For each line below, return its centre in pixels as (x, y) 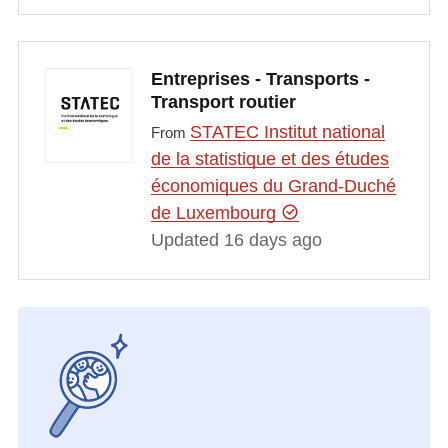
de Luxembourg (215, 212)
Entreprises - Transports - (260, 79)
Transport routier (223, 102)
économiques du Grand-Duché (273, 185)
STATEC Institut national (287, 131)
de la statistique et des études (269, 158)
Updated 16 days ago (236, 239)
